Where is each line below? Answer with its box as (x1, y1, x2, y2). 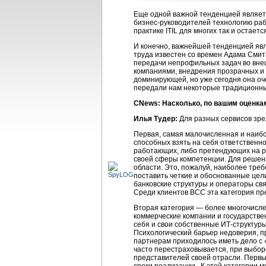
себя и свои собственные (134, 220, 221, 229)
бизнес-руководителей (134, 18, 211, 27)
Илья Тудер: (134, 115, 178, 123)
